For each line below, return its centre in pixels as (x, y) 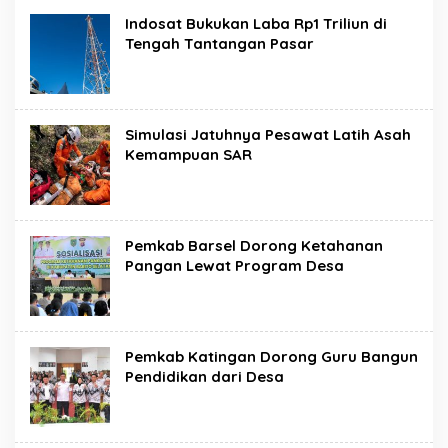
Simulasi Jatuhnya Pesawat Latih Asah (268, 134)
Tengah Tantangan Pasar (219, 43)
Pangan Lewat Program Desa (234, 265)
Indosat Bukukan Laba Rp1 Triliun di (256, 23)
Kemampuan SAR (188, 154)
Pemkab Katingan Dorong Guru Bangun (271, 356)
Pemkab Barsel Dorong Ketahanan (254, 245)
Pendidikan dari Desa (204, 376)
